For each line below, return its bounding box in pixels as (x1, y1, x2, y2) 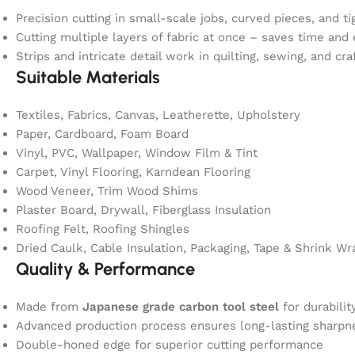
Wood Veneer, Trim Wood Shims (16, 183, 198, 198)
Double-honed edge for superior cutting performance (16, 337, 323, 352)
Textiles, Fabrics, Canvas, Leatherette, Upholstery (16, 107, 300, 122)
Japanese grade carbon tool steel (82, 299, 279, 314)
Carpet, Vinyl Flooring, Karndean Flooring (16, 164, 250, 179)
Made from (16, 299, 82, 314)
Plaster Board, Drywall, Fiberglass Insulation (16, 202, 271, 217)
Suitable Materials (16, 66, 160, 88)
